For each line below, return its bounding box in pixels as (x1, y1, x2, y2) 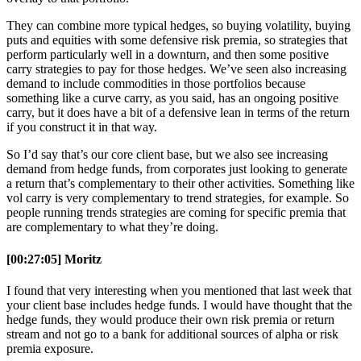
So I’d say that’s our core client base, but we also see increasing (6, 147, 328, 162)
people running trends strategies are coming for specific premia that (6, 205, 346, 220)
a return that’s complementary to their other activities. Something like (6, 176, 355, 191)
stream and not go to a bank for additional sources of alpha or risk (6, 327, 338, 341)
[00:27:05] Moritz (6, 251, 102, 266)
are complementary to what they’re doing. (6, 220, 218, 234)
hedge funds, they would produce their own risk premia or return (6, 313, 334, 326)
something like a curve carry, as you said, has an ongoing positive (6, 91, 338, 106)
